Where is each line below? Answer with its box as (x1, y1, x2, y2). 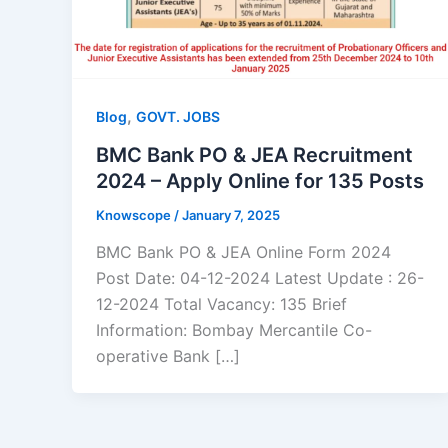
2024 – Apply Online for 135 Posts (96, 168, 424, 193)
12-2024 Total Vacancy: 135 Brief (96, 294, 347, 315)
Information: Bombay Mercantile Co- (96, 320, 372, 341)
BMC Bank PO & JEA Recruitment (96, 142, 413, 167)
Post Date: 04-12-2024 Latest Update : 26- (96, 268, 424, 289)
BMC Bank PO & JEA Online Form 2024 (96, 242, 391, 263)
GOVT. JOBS (136, 107, 220, 125)
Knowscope (96, 206, 174, 223)
